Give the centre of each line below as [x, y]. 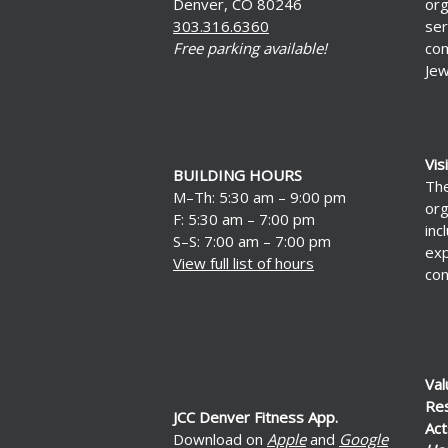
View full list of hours [243, 262]
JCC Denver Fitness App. [255, 416]
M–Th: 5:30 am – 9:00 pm [259, 196]
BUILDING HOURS [237, 174]
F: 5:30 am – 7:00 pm [244, 218]
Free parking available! [250, 47]
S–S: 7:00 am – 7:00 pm [252, 240]
